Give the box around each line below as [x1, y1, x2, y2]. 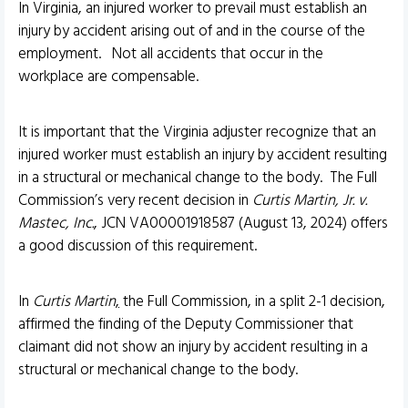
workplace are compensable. [18, 64, 199, 89]
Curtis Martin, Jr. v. [252, 188, 367, 213]
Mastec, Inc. [18, 210, 94, 236]
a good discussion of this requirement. [18, 233, 257, 259]
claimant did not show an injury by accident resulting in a [18, 334, 368, 360]
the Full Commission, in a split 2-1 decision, [119, 289, 385, 314]
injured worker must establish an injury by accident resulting [18, 142, 387, 168]
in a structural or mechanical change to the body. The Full [18, 165, 377, 190]
